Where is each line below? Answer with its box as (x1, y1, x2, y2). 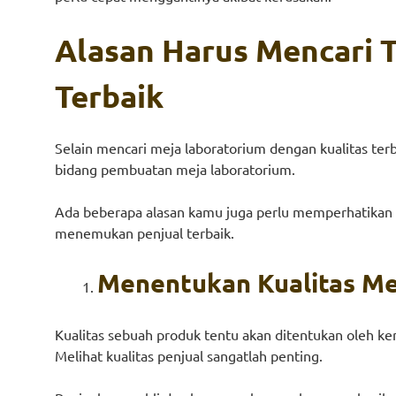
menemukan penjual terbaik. (55, 224, 234, 241)
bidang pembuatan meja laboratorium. (55, 160, 295, 178)
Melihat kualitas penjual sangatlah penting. (55, 346, 323, 364)
